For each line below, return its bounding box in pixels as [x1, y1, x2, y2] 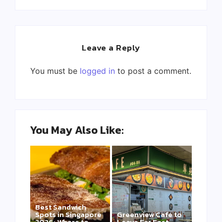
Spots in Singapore [35, 209, 102, 221]
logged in [80, 66, 115, 76]
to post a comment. [115, 66, 191, 76]
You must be [30, 66, 80, 76]
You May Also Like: [30, 121, 124, 138]
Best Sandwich [35, 201, 86, 213]
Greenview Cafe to [117, 209, 182, 221]
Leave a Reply [82, 41, 140, 55]
